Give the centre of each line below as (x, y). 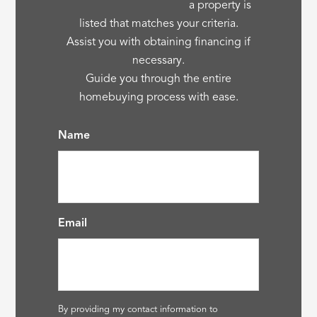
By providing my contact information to (138, 309)
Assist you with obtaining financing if (158, 42)
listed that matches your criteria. (158, 24)
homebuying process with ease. (158, 97)
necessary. (158, 60)
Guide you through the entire (158, 79)
